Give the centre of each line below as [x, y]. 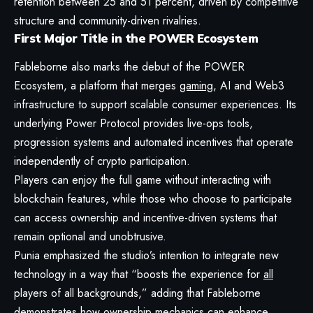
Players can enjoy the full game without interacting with [143, 180]
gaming [196, 85]
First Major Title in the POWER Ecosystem [136, 38]
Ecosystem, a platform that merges [97, 85]
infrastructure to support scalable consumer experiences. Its [155, 104]
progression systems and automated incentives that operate [154, 142]
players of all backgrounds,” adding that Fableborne [137, 293]
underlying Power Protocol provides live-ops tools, [133, 123]
